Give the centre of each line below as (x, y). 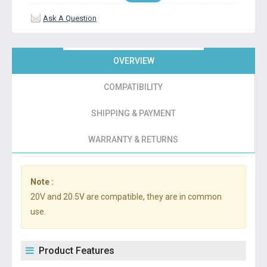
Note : (42, 182)
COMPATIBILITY (133, 87)
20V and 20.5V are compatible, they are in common (126, 197)
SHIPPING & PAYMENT (133, 113)
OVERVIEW (133, 61)
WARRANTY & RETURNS (133, 139)
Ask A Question (70, 18)
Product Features (77, 251)
